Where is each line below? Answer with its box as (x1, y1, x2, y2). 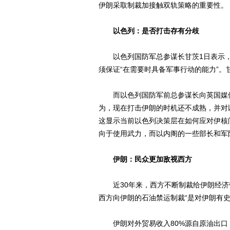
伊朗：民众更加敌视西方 (113, 155, 192, 163)
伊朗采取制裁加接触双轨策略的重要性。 (99, 1, 228, 9)
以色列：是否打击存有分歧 (113, 27, 199, 35)
